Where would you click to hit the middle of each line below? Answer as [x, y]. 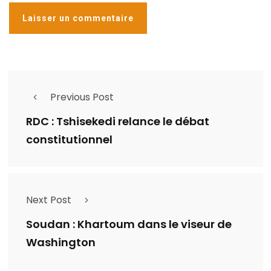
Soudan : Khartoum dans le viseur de [129, 224]
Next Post [49, 200]
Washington [61, 242]
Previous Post [82, 97]
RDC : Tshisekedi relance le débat [118, 121]
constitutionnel [69, 139]
